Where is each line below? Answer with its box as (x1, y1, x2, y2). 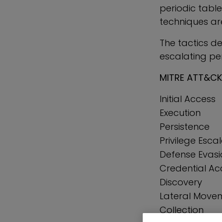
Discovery (160, 176, 202, 188)
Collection (160, 204, 204, 216)
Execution (160, 107, 201, 119)
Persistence (160, 120, 210, 133)
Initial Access (160, 93, 216, 105)
